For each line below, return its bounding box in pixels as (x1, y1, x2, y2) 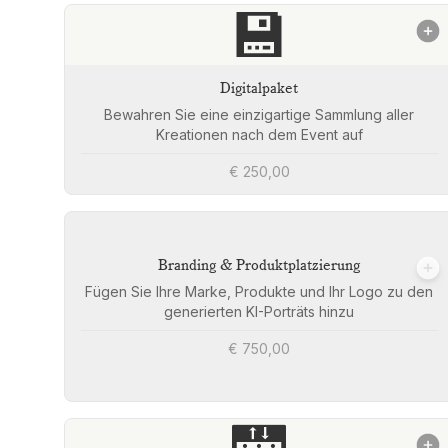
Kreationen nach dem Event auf (155, 126, 363, 144)
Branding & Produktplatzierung (158, 258, 361, 275)
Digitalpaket (220, 81, 299, 98)
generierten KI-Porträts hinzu (164, 303, 355, 321)
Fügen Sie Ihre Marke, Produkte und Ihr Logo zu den (85, 283, 434, 301)
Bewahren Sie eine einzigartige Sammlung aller (104, 106, 415, 124)
